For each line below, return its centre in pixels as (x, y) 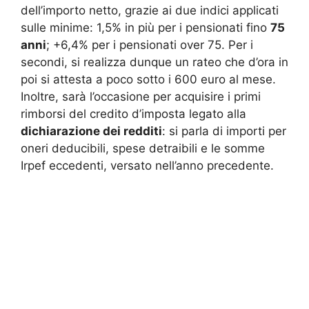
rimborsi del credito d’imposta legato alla (133, 114)
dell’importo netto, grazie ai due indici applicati (150, 11)
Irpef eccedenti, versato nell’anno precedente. (147, 166)
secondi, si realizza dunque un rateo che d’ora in (154, 62)
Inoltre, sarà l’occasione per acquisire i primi (141, 97)
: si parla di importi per (224, 131)
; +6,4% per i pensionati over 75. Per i (150, 45)
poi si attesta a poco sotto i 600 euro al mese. (148, 80)
